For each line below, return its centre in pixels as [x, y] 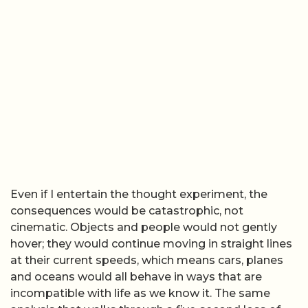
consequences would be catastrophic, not [127, 210]
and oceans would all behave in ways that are [136, 276]
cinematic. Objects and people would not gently [144, 227]
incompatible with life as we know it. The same [140, 293]
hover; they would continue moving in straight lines [151, 243]
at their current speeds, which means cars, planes [147, 260]
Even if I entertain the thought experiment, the [139, 194]
